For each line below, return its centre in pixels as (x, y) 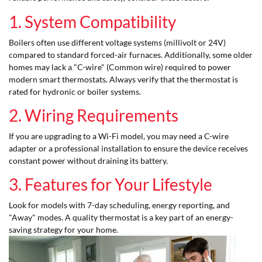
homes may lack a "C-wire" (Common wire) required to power (120, 67)
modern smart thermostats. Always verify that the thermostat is (123, 79)
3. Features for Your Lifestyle (111, 185)
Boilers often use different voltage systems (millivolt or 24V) (117, 42)
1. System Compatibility (92, 21)
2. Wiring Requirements (94, 116)
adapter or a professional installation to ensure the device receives (128, 149)
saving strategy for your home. (63, 230)
